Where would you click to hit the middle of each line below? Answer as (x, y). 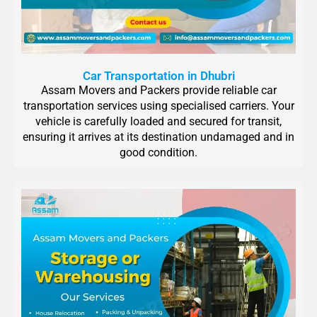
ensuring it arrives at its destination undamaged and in (158, 137)
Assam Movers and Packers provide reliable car (158, 91)
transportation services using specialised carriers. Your (158, 106)
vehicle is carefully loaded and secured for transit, (158, 122)
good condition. (158, 153)
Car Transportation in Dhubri (158, 76)
